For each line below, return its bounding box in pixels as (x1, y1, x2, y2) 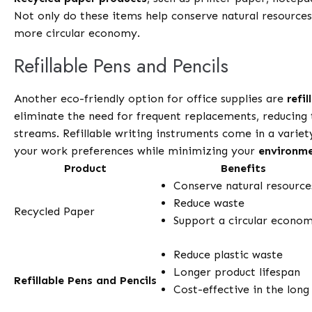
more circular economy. (14, 26, 141, 40)
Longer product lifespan (173, 265, 301, 279)
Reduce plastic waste (173, 248, 283, 262)
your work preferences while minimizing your (14, 144, 259, 158)
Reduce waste (173, 196, 245, 210)
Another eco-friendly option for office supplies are (14, 92, 288, 106)
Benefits (220, 162, 266, 175)
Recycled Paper (14, 205, 95, 219)
